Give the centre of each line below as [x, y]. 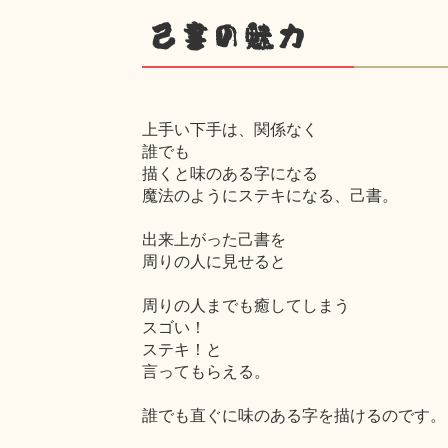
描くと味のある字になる [230, 172]
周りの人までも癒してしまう [246, 304]
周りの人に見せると [214, 260]
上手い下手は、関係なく [230, 128]
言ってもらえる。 [206, 370]
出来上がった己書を [214, 238]
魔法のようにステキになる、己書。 [270, 194]
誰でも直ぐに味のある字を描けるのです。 [294, 414]
